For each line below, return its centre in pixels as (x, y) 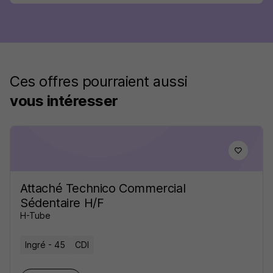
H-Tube (35, 215)
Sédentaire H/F (62, 203)
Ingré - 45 (45, 245)
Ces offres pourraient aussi (99, 81)
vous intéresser (64, 101)
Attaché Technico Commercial (103, 188)
